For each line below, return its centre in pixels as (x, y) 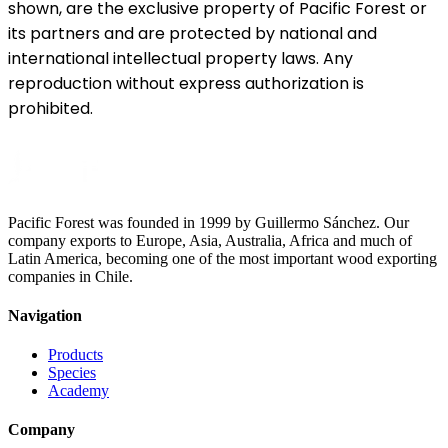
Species (72, 373)
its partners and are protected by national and (192, 33)
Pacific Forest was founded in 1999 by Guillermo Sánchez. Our (208, 222)
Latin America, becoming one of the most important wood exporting (222, 258)
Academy (78, 391)
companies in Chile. (70, 276)
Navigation (45, 315)
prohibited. (50, 108)
